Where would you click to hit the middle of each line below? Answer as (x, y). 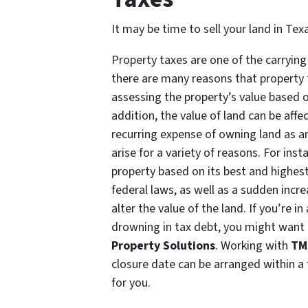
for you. (131, 283)
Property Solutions (163, 246)
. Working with (253, 246)
